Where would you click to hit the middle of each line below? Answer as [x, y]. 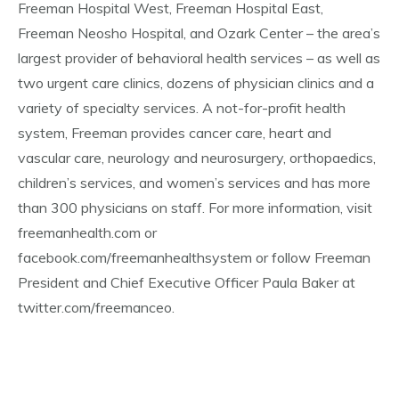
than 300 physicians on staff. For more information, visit [195, 208]
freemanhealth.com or [87, 232]
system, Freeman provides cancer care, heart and [175, 133]
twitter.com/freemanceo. [96, 307]
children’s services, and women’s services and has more [194, 183]
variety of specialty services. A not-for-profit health [182, 108]
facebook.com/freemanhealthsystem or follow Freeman [194, 257]
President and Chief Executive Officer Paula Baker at [187, 282]
